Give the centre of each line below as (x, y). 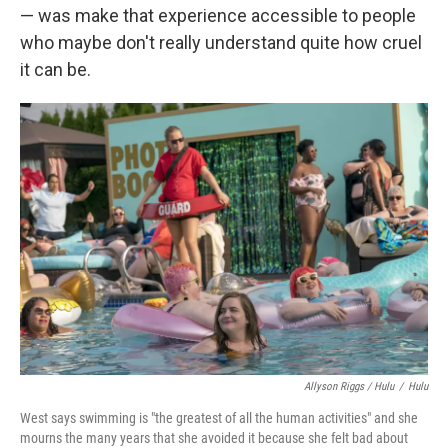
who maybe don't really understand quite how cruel (221, 43)
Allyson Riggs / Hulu (349, 387)
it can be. (55, 70)
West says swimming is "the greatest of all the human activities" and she (219, 418)
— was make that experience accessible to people (218, 16)
